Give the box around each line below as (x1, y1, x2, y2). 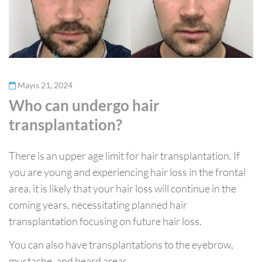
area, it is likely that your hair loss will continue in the (9, 181, 236, 195)
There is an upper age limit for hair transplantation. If (9, 149, 240, 162)
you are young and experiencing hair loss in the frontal (9, 165, 246, 178)
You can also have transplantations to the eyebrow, (9, 237, 233, 251)
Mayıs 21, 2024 (18, 80, 73, 90)
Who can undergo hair (9, 95, 160, 115)
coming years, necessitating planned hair (9, 198, 187, 211)
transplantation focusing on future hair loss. (9, 214, 202, 227)
